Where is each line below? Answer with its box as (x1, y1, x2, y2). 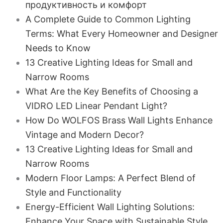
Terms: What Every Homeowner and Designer (25, 28, 218, 39)
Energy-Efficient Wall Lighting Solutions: (25, 202, 195, 212)
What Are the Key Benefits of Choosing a (25, 86, 198, 97)
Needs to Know (25, 43, 91, 53)
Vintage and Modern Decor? (25, 129, 144, 140)
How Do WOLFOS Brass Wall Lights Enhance (25, 115, 213, 125)
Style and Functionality (25, 187, 121, 198)
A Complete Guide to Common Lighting (25, 14, 191, 24)
